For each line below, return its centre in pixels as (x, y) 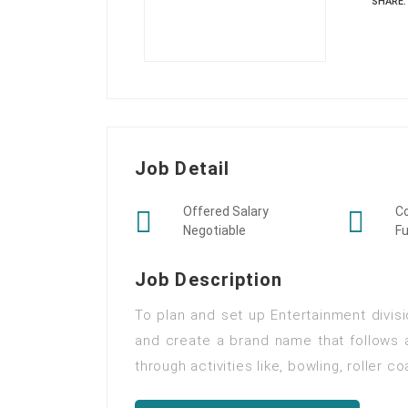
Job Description (209, 280)
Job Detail (182, 168)
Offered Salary (226, 211)
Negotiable (214, 230)
